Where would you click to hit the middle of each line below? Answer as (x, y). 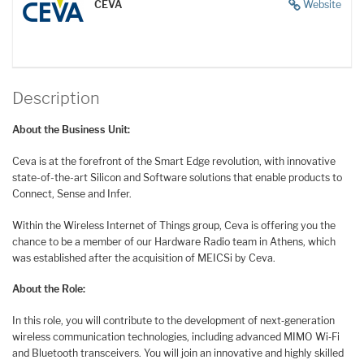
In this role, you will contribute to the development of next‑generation (173, 321)
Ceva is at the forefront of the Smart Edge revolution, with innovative (174, 162)
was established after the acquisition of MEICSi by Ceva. (144, 258)
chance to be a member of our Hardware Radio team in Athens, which (174, 241)
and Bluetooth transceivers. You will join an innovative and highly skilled (178, 353)
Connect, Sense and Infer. (72, 194)
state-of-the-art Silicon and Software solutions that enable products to (177, 178)
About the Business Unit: (71, 130)
